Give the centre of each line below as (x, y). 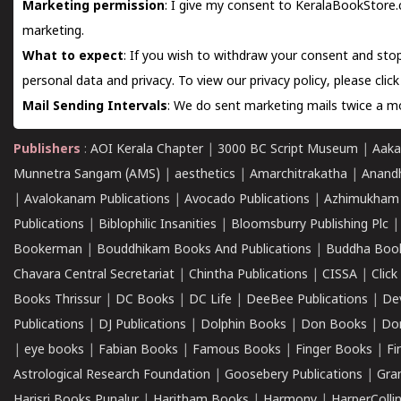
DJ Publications (142, 325)
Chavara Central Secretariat (94, 275)
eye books (54, 350)
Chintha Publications (248, 275)
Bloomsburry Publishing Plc (310, 225)
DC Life (210, 300)
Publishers (49, 150)
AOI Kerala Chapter (147, 150)
